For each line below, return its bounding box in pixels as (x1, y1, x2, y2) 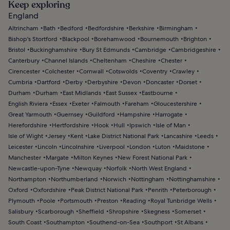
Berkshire (129, 24, 155, 32)
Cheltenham (92, 56, 127, 65)
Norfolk (106, 164, 127, 172)
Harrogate (155, 110, 183, 119)
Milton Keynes (73, 154, 113, 162)
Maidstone (175, 143, 205, 151)
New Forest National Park (118, 154, 187, 162)
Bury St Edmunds (82, 46, 130, 54)
